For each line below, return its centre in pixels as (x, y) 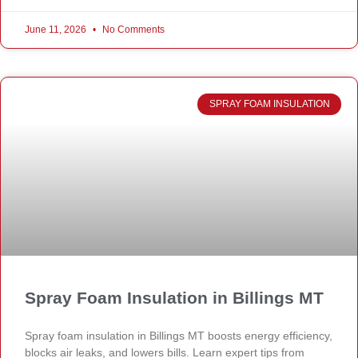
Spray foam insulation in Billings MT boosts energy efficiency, (179, 336)
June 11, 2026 (57, 30)
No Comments (132, 30)
